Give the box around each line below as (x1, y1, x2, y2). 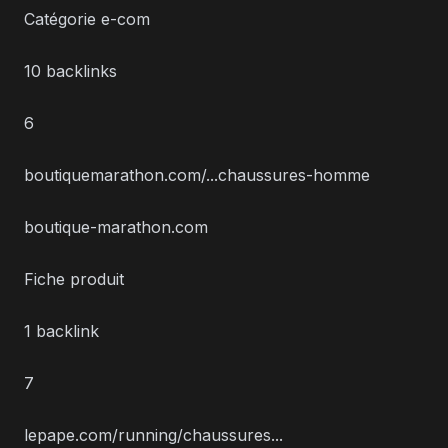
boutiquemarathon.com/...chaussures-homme (24, 164, 370, 185)
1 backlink (24, 320, 99, 341)
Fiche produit (24, 268, 124, 289)
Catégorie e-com (24, 8, 150, 29)
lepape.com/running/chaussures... (24, 424, 283, 445)
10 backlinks (24, 60, 117, 81)
